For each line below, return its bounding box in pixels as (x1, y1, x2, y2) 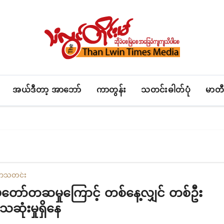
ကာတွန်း (96, 86, 126, 94)
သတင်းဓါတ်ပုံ (141, 86, 191, 94)
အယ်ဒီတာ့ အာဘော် (12, 86, 81, 94)
